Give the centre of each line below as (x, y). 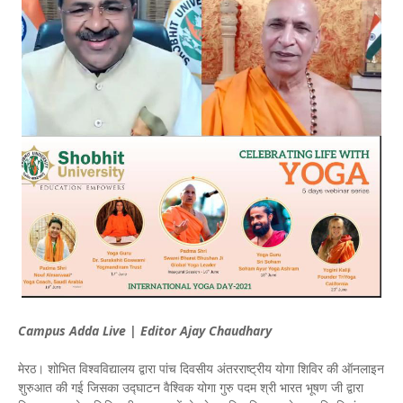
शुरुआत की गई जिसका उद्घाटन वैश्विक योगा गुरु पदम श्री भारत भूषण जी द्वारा (191, 388)
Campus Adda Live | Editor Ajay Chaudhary (145, 331)
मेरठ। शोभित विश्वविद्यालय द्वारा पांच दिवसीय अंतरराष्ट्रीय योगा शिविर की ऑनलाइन (201, 369)
